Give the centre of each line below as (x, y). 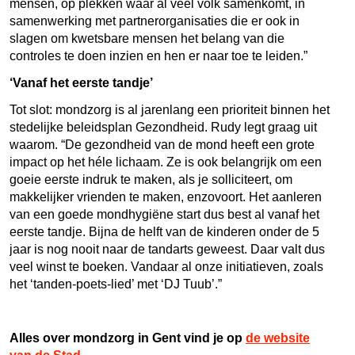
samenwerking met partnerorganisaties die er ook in (155, 21)
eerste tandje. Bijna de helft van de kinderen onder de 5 (164, 231)
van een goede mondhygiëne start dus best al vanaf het (164, 214)
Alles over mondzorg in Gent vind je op (128, 338)
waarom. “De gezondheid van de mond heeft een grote (162, 144)
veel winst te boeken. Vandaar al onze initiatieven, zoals (166, 266)
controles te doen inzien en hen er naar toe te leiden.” (158, 55)
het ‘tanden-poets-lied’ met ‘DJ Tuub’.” (116, 284)
